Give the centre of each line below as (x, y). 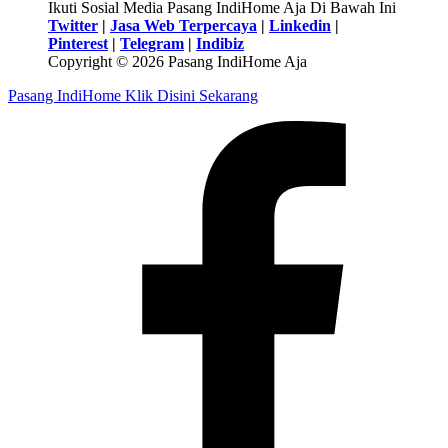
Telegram (152, 44)
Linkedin (300, 26)
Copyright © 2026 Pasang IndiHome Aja (177, 62)
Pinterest (78, 44)
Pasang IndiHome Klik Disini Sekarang (133, 96)
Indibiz (220, 44)
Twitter (73, 26)
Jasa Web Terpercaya (183, 26)
